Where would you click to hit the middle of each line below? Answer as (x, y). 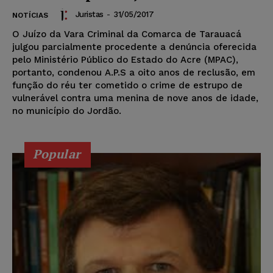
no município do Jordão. (67, 111)
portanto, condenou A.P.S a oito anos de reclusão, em (134, 72)
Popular (57, 154)
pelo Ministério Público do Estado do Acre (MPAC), (125, 59)
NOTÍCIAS (30, 15)
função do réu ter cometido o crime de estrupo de (127, 85)
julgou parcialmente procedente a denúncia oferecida (134, 47)
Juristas (89, 15)
